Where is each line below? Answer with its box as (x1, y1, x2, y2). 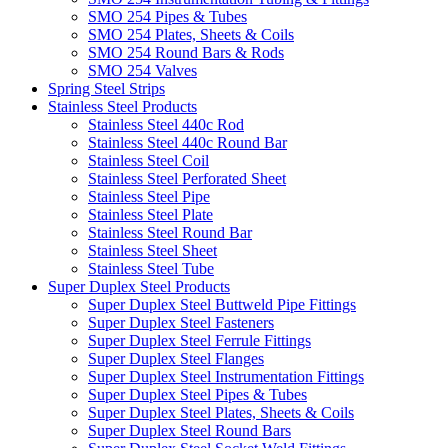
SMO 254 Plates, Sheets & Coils (88, 26, 294, 43)
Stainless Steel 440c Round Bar (88, 134, 287, 151)
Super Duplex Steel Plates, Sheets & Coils (88, 404, 354, 421)
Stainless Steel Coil (88, 152, 209, 169)
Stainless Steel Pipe (88, 188, 210, 205)
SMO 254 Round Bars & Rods (88, 44, 284, 61)
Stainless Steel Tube (88, 260, 214, 277)
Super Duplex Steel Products (48, 278, 230, 295)
